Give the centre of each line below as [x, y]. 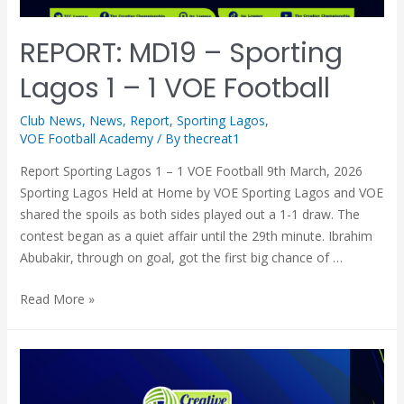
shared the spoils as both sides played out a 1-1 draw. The [189, 215]
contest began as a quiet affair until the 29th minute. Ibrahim [196, 236]
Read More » [57, 299]
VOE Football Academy [86, 139]
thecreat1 [211, 139]
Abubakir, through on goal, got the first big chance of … [181, 258]
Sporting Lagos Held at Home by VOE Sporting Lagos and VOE [201, 193]
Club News [50, 121]
